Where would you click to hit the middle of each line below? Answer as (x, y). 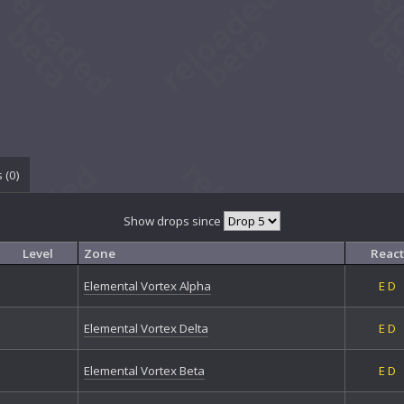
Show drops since (174, 220)
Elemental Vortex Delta (146, 329)
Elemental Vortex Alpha (147, 286)
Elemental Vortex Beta (144, 371)
